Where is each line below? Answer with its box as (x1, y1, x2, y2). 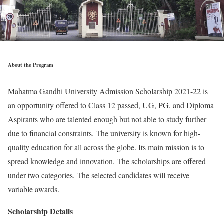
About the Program (8, 60, 53, 69)
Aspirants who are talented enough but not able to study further (8, 113, 206, 124)
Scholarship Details (8, 205, 73, 217)
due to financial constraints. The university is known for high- (8, 127, 200, 138)
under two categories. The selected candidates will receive (8, 169, 189, 180)
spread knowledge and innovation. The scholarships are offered (8, 155, 206, 166)
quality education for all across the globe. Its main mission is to (8, 141, 204, 152)
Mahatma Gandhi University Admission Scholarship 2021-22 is (8, 85, 208, 96)
